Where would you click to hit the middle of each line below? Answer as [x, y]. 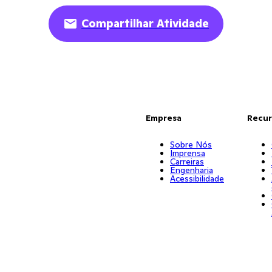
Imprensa [187, 153]
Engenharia [191, 170]
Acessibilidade [197, 178]
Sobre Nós [191, 144]
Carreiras [187, 161]
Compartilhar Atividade [145, 23]
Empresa [163, 118]
